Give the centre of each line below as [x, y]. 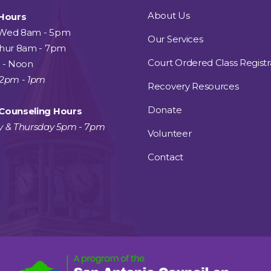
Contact [165, 157]
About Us [169, 15]
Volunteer [170, 133]
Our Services [175, 39]
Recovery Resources [193, 86]
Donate [165, 110]
